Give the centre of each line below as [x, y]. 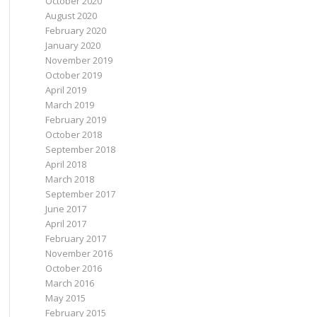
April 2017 [65, 224]
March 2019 [69, 105]
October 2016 [73, 268]
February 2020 [75, 30]
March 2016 [69, 283]
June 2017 [65, 209]
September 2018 [80, 149]
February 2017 [75, 238]
